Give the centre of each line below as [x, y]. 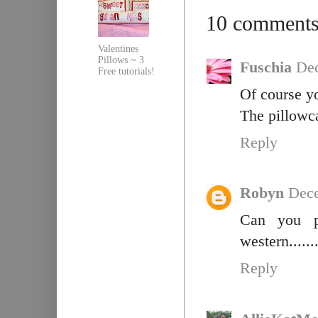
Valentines [118, 48]
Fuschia [266, 67]
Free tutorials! [126, 71]
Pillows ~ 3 [121, 60]
